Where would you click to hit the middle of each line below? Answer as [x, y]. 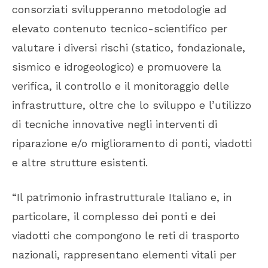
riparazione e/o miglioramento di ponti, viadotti [132, 144]
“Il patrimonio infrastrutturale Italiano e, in [122, 197]
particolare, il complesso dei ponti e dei [114, 217]
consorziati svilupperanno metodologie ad [119, 10]
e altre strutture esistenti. [80, 163]
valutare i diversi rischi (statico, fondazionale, [129, 48]
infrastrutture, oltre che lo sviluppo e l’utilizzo [132, 105]
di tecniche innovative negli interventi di [115, 124]
